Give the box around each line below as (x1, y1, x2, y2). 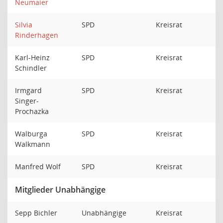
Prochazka (15, 107, 51, 116)
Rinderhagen (15, 30, 58, 40)
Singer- (15, 96, 39, 106)
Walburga (15, 129, 47, 138)
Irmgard (15, 86, 42, 95)
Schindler (15, 63, 49, 73)
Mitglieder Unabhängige (15, 184, 106, 195)
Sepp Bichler (15, 208, 59, 218)
